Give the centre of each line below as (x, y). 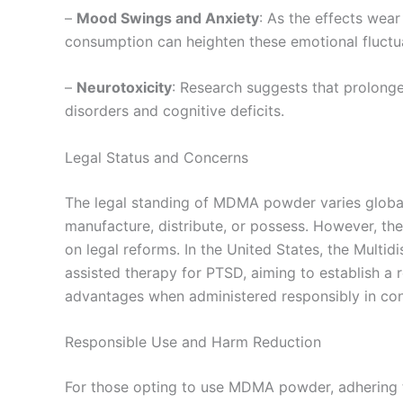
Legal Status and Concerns (157, 157)
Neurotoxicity (124, 88)
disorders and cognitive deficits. (175, 111)
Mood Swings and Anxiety (168, 18)
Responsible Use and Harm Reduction (193, 342)
